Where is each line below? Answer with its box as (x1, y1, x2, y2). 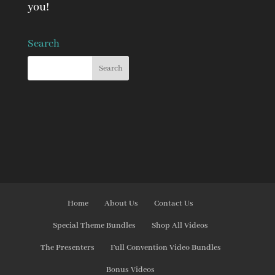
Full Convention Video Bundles (110, 242, 221, 253)
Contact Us (154, 198, 194, 209)
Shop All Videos (152, 220, 209, 231)
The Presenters (40, 242, 95, 253)
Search (27, 37, 60, 51)
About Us (104, 198, 139, 209)
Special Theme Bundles (53, 220, 136, 231)
